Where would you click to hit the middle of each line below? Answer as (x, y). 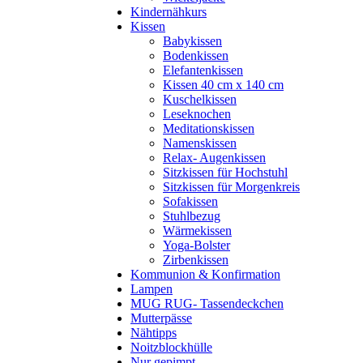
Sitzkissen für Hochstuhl (225, 172)
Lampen (152, 288)
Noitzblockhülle (171, 347)
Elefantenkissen (203, 70)
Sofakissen (190, 201)
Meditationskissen (209, 128)
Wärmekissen (197, 230)
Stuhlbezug (192, 216)
